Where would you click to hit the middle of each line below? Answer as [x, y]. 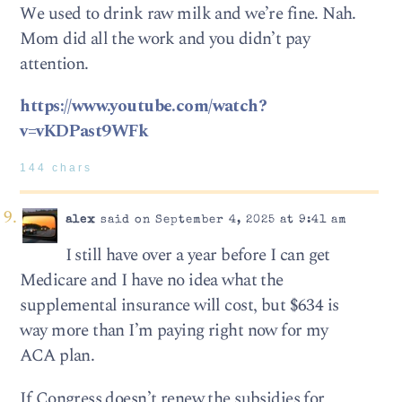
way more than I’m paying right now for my [174, 331]
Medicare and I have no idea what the [152, 281]
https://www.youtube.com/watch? [144, 107]
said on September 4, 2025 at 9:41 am [221, 221]
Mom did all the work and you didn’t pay [165, 39]
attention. [54, 65]
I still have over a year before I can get [197, 256]
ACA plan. [57, 356]
